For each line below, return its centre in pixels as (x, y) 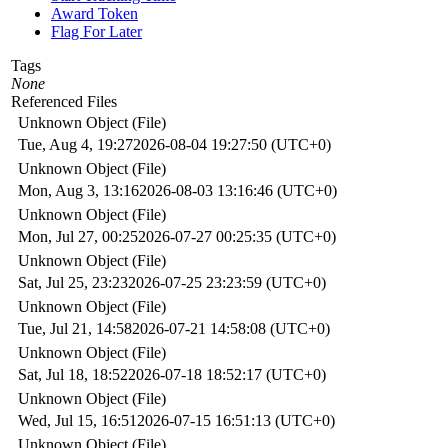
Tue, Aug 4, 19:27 (75, 144)
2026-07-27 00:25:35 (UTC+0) (237, 236)
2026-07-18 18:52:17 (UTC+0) (227, 374)
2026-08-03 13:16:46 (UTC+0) (238, 190)
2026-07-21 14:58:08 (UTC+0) (231, 328)
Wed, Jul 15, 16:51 (77, 420)
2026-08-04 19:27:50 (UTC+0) (232, 144)
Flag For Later (96, 31)
